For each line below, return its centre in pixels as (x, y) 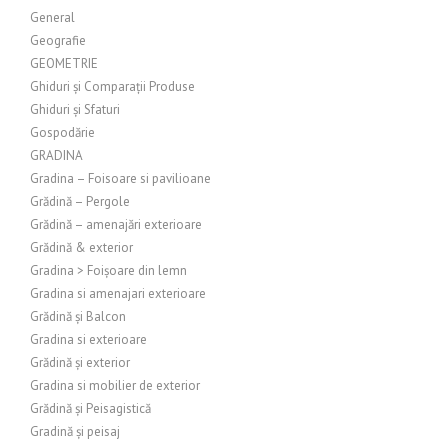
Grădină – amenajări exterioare (116, 224)
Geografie (58, 40)
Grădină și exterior (80, 362)
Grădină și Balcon (78, 316)
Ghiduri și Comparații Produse (112, 86)
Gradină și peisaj (75, 431)
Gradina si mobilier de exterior (115, 385)
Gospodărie (62, 132)
